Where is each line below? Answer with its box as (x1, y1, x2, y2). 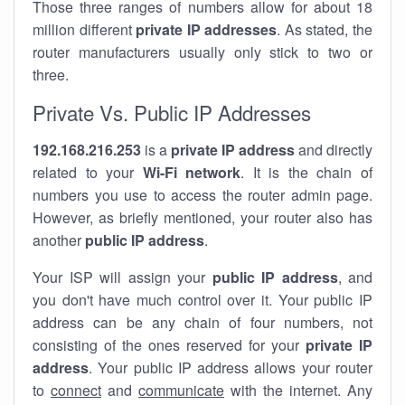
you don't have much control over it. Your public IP (33, 289, 372, 310)
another (33, 230, 85, 250)
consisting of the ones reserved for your (33, 334, 306, 355)
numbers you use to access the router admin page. (33, 184, 372, 205)
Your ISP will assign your (33, 267, 212, 287)
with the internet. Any (224, 380, 372, 400)
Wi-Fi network (142, 162, 241, 183)
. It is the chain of (240, 162, 373, 183)
